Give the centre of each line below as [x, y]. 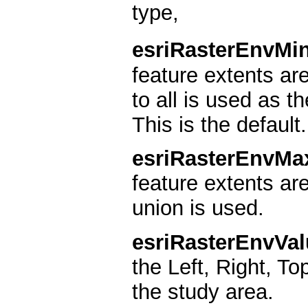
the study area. [203, 291]
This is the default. [219, 124]
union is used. [198, 208]
